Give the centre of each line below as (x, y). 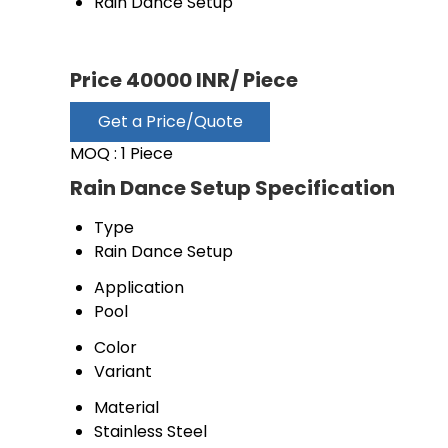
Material (126, 407)
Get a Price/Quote (170, 121)
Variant (123, 371)
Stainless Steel (150, 431)
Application (139, 287)
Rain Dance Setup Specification (232, 188)
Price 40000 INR (150, 80)
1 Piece (147, 153)
